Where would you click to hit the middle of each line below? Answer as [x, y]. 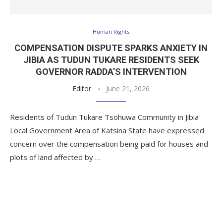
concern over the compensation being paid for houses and [109, 144]
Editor [82, 88]
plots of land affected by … [55, 157]
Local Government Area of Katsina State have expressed [107, 130]
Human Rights [111, 31]
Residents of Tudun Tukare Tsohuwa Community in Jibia [104, 117]
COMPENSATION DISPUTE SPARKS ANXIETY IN [111, 48]
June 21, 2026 [128, 88]
